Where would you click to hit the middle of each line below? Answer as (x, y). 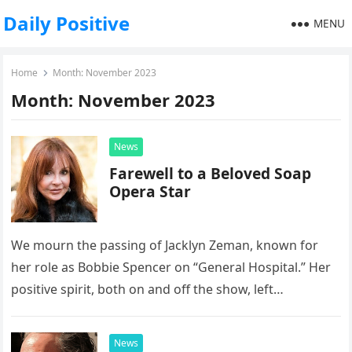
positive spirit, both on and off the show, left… (148, 289)
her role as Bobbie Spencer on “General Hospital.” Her (171, 267)
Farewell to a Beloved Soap (211, 173)
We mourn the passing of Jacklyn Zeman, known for (165, 245)
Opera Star (150, 191)
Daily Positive (67, 23)
